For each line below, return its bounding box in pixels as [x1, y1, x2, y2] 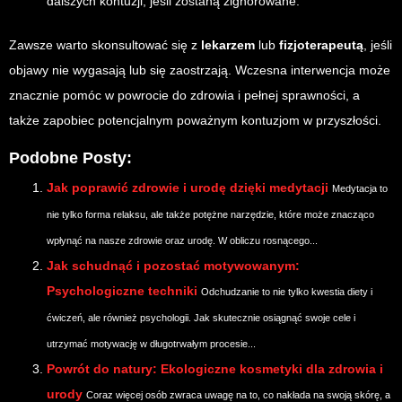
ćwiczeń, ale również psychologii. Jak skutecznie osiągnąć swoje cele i [47, 312, 355, 324]
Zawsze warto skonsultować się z [9, 38, 201, 53]
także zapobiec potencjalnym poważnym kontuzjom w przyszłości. [9, 113, 381, 128]
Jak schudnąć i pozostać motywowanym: [47, 258, 300, 274]
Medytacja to [332, 183, 388, 195]
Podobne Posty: [9, 149, 132, 168]
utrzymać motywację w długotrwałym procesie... [47, 338, 256, 350]
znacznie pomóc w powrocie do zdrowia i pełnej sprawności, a [9, 88, 360, 103]
